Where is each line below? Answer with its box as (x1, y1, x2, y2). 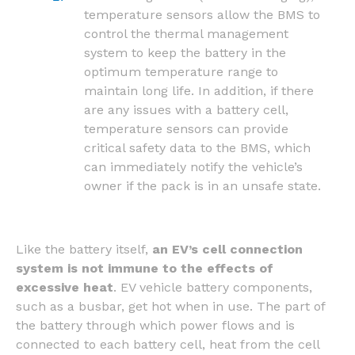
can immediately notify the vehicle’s (84, 158, 303, 174)
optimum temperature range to (84, 63, 279, 79)
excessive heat (16, 279, 113, 295)
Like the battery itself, (16, 241, 152, 257)
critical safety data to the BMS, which (84, 139, 311, 155)
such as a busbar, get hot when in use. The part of (16, 298, 325, 314)
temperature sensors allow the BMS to (84, 6, 321, 22)
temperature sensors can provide (84, 120, 289, 136)
